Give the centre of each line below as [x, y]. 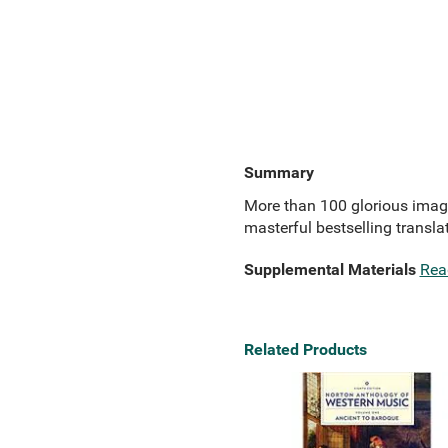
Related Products [305, 349]
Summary [278, 172]
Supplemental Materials [329, 269]
